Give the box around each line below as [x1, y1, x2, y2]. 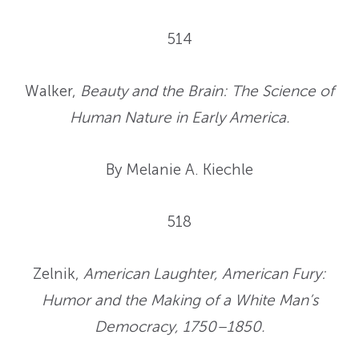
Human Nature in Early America [69, 108, 286, 127]
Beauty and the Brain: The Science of [80, 82, 334, 101]
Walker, [25, 82, 80, 101]
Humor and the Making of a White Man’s [41, 291, 318, 310]
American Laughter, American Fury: [83, 264, 326, 284]
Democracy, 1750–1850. [94, 317, 265, 337]
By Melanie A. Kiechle [106, 160, 253, 179]
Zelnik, [33, 264, 83, 284]
